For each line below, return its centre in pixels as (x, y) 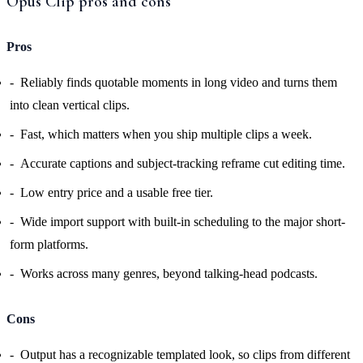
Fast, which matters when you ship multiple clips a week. (166, 134)
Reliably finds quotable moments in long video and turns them (179, 82)
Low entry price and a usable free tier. (117, 192)
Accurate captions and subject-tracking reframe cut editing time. (183, 163)
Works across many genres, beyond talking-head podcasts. (169, 273)
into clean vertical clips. (70, 105)
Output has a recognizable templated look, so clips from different (185, 354)
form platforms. (49, 244)
